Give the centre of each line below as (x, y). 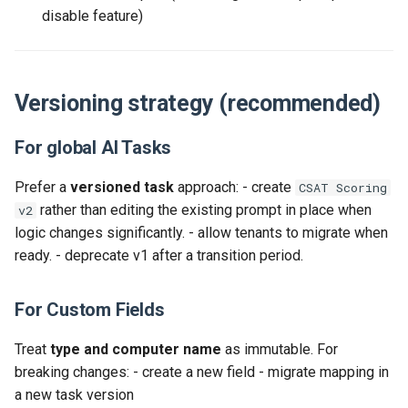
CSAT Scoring (343, 188)
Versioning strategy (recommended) (198, 103)
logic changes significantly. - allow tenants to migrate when (201, 233)
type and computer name (136, 349)
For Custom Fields (90, 310)
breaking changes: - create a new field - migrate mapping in (202, 372)
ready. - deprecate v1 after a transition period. (159, 255)
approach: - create (235, 187)
